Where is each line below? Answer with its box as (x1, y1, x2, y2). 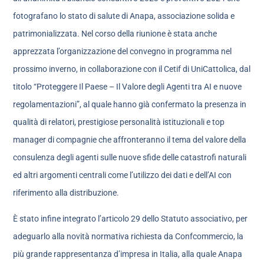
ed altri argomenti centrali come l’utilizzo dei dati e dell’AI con (13, 170, 232, 180)
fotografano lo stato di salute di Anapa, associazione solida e (13, 11, 235, 21)
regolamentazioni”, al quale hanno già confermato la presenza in (13, 99, 247, 109)
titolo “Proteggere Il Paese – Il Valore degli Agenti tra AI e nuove (13, 81, 242, 91)
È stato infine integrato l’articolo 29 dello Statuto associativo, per (13, 214, 248, 224)
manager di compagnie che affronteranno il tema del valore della (13, 134, 247, 144)
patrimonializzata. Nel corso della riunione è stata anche (13, 28, 217, 38)
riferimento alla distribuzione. (13, 187, 120, 197)
